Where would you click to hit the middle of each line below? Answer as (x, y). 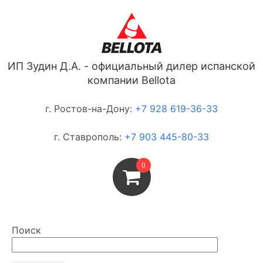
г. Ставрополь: (89, 137)
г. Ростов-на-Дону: (90, 109)
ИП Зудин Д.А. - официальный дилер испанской (131, 66)
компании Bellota (131, 80)
